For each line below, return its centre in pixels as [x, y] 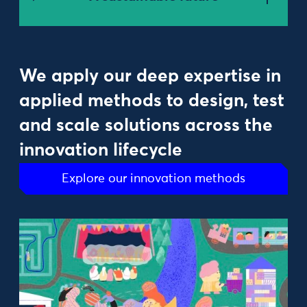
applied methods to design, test [152, 101]
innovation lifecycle [101, 151]
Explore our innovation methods [153, 179]
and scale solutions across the [146, 126]
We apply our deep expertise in [150, 77]
